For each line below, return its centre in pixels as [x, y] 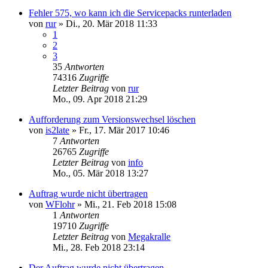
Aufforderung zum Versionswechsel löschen [112, 119]
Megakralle [149, 236]
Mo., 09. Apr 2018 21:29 [100, 99]
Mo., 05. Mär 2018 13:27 [100, 173]
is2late [57, 130]
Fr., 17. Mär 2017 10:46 [124, 130]
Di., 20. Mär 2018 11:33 [112, 23]
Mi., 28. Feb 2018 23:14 [99, 247]
